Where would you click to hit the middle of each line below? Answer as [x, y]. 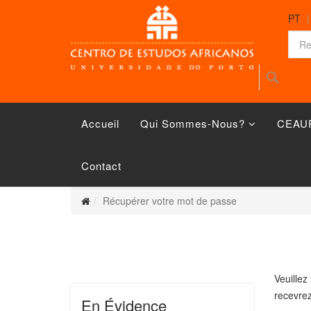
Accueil [100, 123]
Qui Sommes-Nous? [193, 123]
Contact [101, 166]
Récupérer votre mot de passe [170, 201]
